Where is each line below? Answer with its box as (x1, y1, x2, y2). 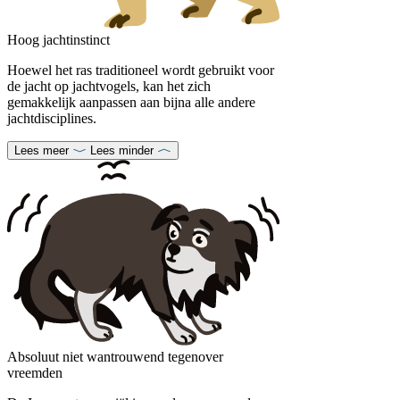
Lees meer (14, 143, 69, 157)
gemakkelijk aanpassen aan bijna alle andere (7, 94, 255, 110)
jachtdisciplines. (7, 110, 96, 126)
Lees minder (90, 143, 154, 157)
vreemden (7, 364, 62, 380)
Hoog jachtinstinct (7, 31, 110, 47)
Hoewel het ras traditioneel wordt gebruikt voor (7, 62, 274, 78)
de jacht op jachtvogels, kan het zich (7, 78, 211, 94)
